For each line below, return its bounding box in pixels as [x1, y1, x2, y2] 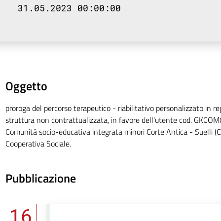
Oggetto [5, 77, 47, 95]
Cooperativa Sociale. [5, 138, 71, 149]
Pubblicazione [5, 169, 76, 187]
